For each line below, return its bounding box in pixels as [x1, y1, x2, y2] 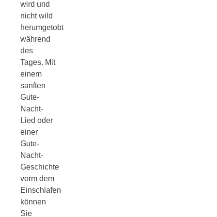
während [20, 34, 50, 43]
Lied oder [20, 116, 53, 124]
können [20, 197, 46, 206]
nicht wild [20, 11, 53, 20]
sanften [20, 81, 46, 90]
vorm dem [20, 174, 54, 183]
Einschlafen [20, 186, 61, 194]
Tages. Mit [20, 58, 55, 66]
